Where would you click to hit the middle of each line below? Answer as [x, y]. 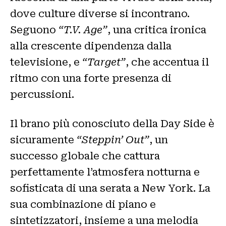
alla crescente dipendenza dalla [91, 46]
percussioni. [42, 94]
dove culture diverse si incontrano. [100, 13]
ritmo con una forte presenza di [91, 78]
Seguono [34, 30]
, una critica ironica [157, 30]
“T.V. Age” [83, 30]
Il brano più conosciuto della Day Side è [112, 123]
